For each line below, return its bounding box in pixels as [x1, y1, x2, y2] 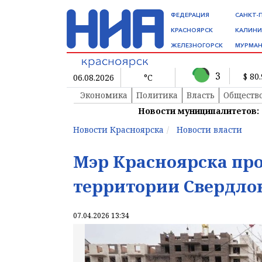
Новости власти [177, 124, 242, 136]
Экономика [80, 89, 127, 101]
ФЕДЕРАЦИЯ [171, 11, 209, 19]
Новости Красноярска [73, 124, 164, 136]
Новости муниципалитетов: [138, 105, 259, 117]
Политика [136, 89, 178, 101]
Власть [187, 89, 215, 101]
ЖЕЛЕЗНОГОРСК [171, 42, 223, 49]
